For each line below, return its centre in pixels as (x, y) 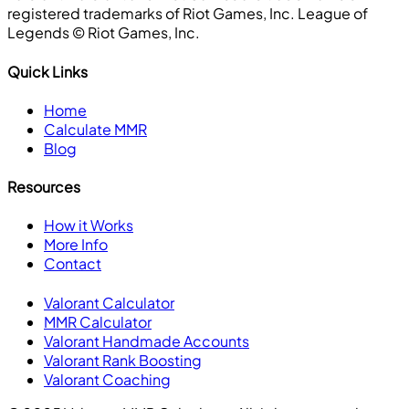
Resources (44, 187)
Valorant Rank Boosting (123, 360)
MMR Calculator (98, 321)
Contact (73, 264)
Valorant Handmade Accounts (147, 341)
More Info (76, 245)
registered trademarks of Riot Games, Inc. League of (188, 14)
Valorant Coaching (107, 379)
